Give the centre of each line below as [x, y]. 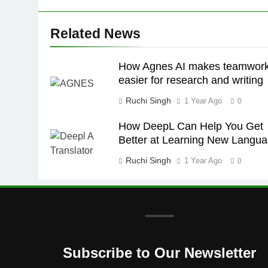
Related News [95, 33]
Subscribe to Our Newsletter [160, 252]
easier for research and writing [191, 80]
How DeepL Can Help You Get [191, 126]
